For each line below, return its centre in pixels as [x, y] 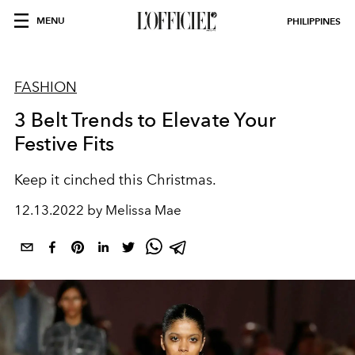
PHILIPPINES [314, 21]
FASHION [46, 87]
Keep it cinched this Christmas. [115, 180]
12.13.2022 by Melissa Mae [98, 210]
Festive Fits [64, 143]
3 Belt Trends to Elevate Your [145, 120]
